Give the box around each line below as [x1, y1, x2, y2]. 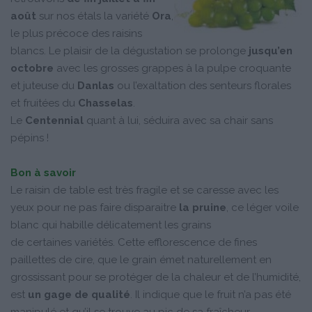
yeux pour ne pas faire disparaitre [10, 201, 176, 214]
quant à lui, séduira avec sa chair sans [84, 114, 273, 127]
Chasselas [78, 96, 133, 109]
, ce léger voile [226, 201, 299, 214]
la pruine [176, 201, 226, 214]
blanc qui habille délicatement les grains [10, 218, 211, 231]
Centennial [25, 114, 84, 127]
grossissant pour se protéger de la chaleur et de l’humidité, [10, 270, 301, 283]
